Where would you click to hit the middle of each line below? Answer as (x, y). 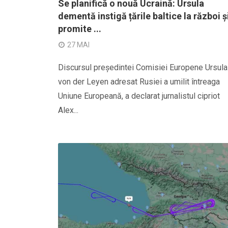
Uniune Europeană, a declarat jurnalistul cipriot (139, 96)
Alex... (68, 110)
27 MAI (78, 45)
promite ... (80, 29)
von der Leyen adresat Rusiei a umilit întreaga (139, 82)
